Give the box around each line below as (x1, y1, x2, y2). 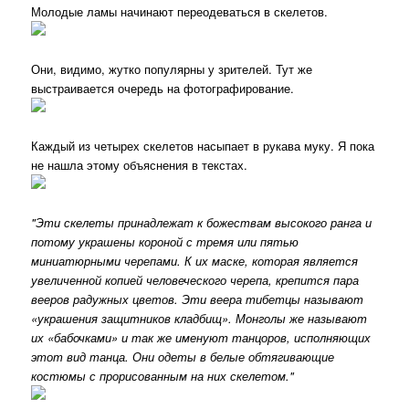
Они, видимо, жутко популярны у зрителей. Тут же (31, 60, 313, 79)
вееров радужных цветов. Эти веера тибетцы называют (31, 290, 364, 309)
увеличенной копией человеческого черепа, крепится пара (31, 271, 360, 289)
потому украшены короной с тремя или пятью (31, 233, 299, 251)
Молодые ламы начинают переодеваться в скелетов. (31, 3, 329, 20)
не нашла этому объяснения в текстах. (31, 156, 248, 174)
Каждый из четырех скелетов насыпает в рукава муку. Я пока (31, 137, 375, 155)
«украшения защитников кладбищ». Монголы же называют (31, 309, 368, 328)
